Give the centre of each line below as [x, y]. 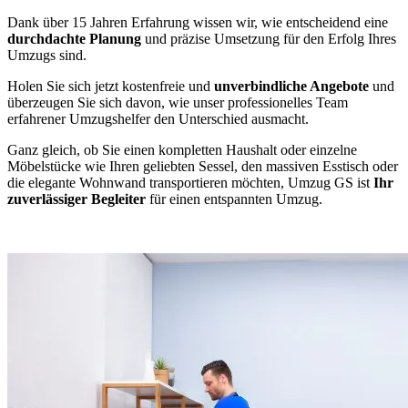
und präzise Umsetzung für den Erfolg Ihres [269, 38]
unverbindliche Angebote [291, 86]
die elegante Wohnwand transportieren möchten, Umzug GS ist [190, 182]
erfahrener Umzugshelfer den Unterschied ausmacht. [158, 118]
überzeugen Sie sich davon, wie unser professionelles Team [178, 102]
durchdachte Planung [74, 38]
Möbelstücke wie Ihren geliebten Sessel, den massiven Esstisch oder [203, 166]
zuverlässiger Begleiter [76, 199]
